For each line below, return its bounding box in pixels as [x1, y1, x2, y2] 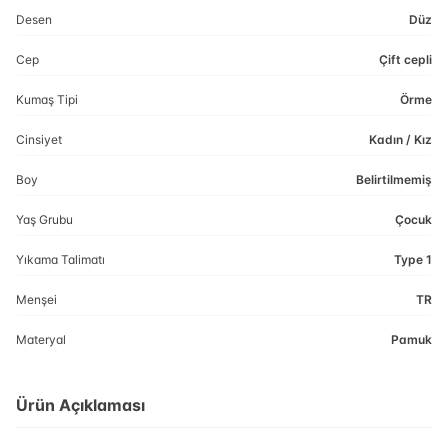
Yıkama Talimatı [16, 252, 105, 267]
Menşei [16, 292, 57, 307]
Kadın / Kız [369, 132, 432, 147]
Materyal [16, 332, 66, 347]
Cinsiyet [16, 132, 62, 147]
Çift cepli [379, 52, 432, 67]
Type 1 [394, 252, 432, 267]
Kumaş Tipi [16, 92, 78, 107]
